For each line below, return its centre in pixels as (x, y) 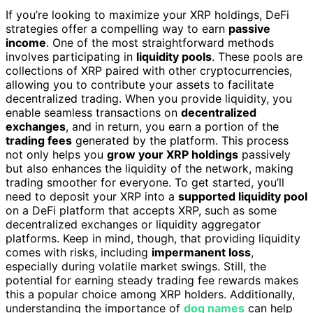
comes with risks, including (79, 253)
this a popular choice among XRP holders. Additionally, (150, 294)
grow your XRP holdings (173, 155)
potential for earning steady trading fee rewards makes (152, 281)
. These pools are (257, 57)
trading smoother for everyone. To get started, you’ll (145, 183)
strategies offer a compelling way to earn (117, 29)
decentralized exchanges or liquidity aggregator (133, 225)
